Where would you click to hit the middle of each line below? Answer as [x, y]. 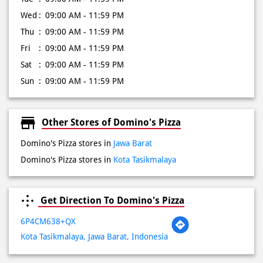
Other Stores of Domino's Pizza [111, 122]
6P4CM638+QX [48, 222]
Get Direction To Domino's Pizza [111, 201]
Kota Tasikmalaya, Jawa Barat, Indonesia [94, 237]
